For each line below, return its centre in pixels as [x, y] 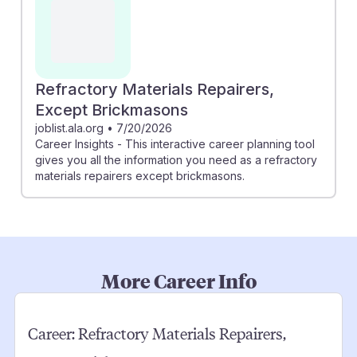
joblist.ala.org [69, 127]
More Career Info [178, 280]
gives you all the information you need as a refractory [176, 159]
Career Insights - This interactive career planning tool [175, 143]
